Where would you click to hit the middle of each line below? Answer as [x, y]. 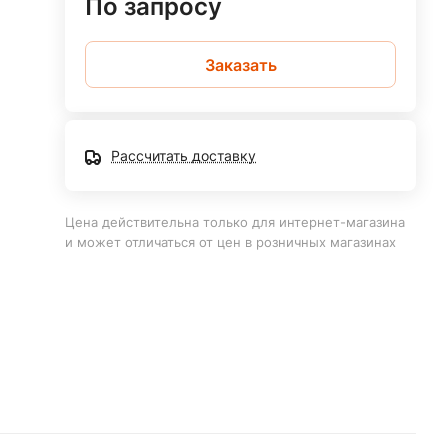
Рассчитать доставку [184, 155]
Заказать [240, 64]
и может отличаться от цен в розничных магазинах [231, 242]
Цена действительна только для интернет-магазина [235, 222]
